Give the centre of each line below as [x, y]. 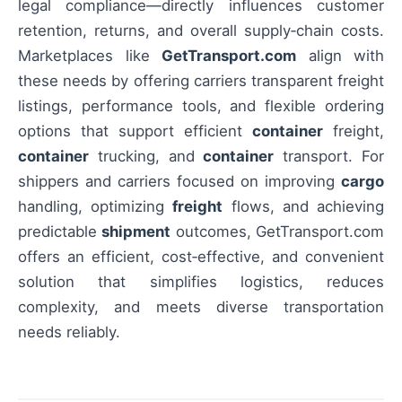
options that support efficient [135, 131]
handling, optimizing [96, 206]
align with [340, 55]
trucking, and [146, 156]
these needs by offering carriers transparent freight [201, 80]
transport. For [329, 156]
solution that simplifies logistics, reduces [201, 281]
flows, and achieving [304, 206]
